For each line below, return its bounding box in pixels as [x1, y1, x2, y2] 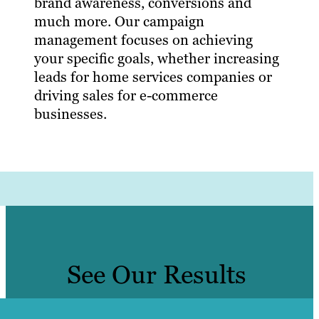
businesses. [34, 105, 107, 124]
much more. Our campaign [34, 12, 204, 31]
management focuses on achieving [34, 31, 253, 50]
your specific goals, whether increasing [34, 49, 279, 68]
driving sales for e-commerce [34, 86, 218, 105]
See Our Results [67, 258, 246, 292]
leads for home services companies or [34, 68, 272, 87]
